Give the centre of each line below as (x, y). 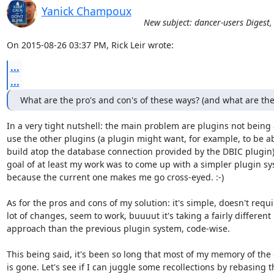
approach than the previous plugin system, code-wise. (118, 228)
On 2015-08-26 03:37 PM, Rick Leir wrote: (90, 45)
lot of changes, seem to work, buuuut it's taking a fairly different (139, 215)
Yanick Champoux (86, 11)
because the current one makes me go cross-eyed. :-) (115, 177)
